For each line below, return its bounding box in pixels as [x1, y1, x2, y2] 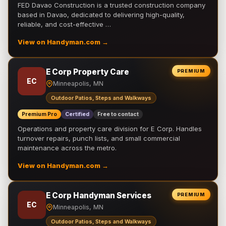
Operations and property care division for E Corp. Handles [18, 125, 202, 133]
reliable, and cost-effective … [18, 20, 111, 28]
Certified [65, 111, 89, 118]
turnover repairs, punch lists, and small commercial [18, 134, 180, 142]
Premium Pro [22, 111, 57, 118]
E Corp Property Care [46, 67, 129, 77]
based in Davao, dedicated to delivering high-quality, [18, 11, 185, 19]
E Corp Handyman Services [46, 191, 151, 200]
